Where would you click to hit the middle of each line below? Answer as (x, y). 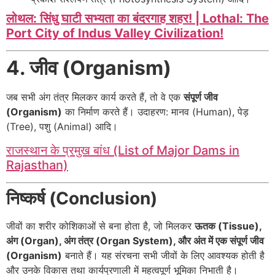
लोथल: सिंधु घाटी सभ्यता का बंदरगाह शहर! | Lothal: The (137, 19)
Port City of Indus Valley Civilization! (115, 33)
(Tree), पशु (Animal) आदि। (62, 127)
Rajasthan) (37, 165)
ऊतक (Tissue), (228, 226)
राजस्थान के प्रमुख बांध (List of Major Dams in (123, 150)
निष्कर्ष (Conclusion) (82, 198)
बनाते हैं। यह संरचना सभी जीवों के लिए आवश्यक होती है (163, 255)
